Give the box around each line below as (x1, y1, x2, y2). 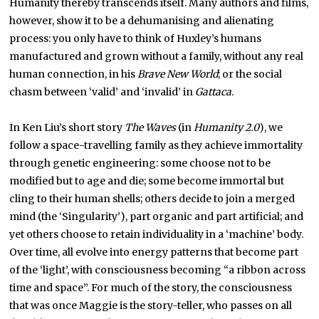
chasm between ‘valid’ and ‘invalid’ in (9, 85, 196, 99)
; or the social (218, 68, 283, 81)
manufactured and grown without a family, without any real (9, 50, 304, 63)
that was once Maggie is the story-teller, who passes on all (9, 299, 293, 313)
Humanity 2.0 (194, 121, 260, 135)
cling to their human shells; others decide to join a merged (9, 192, 296, 206)
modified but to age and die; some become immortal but (9, 174, 285, 188)
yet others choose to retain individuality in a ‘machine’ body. (9, 228, 304, 241)
